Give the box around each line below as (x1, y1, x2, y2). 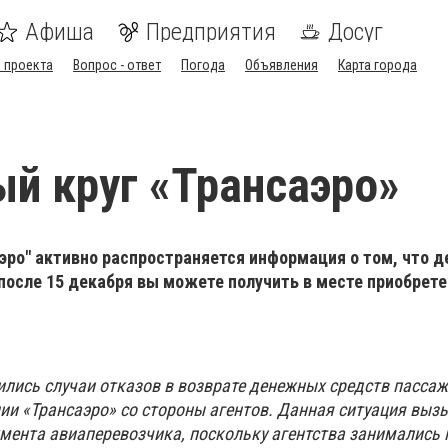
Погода (181, 57, 225, 73)
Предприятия (146, 18, 276, 46)
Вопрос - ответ (73, 57, 161, 73)
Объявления (245, 57, 318, 73)
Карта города (338, 57, 417, 73)
